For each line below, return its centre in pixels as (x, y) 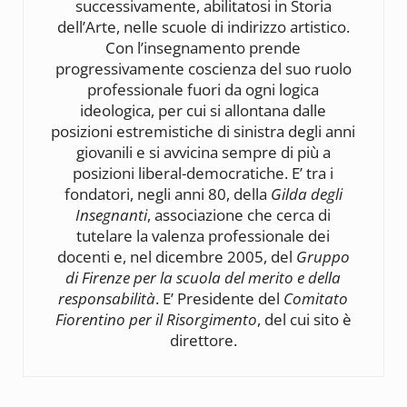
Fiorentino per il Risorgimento (156, 319)
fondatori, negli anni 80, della (167, 194)
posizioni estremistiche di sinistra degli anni (203, 131)
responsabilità (107, 298)
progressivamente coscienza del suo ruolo (203, 68)
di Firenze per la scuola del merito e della (203, 277)
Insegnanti (112, 214)
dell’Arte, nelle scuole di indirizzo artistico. (203, 26)
